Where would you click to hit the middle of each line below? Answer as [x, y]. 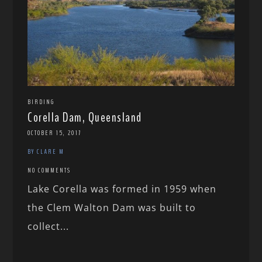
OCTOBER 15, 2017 [55, 133]
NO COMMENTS [49, 170]
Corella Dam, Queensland [85, 118]
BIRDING [41, 102]
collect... [49, 226]
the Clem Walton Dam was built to [112, 208]
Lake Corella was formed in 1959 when [122, 189]
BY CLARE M [46, 151]
